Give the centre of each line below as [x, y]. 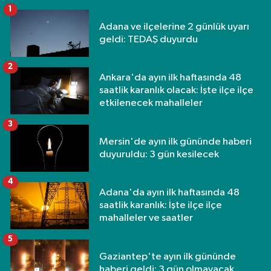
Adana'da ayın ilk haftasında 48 [169, 193]
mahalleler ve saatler [146, 218]
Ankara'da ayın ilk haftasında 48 [170, 78]
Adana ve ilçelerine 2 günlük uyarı [174, 27]
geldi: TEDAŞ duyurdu [149, 39]
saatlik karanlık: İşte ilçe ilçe [161, 206]
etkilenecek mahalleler [151, 103]
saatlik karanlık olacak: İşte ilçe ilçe [176, 91]
